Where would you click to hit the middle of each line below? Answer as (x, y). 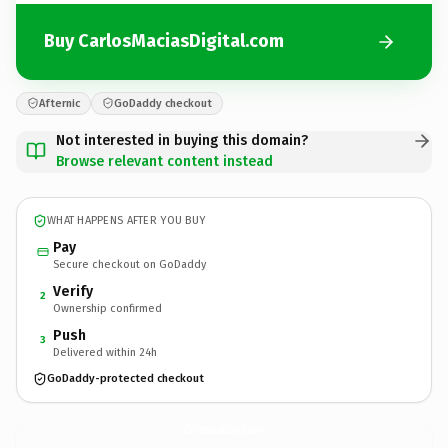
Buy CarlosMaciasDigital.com (164, 41)
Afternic (59, 103)
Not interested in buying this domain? (182, 140)
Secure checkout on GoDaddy (129, 264)
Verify (73, 291)
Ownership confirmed (107, 308)
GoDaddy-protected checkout (125, 378)
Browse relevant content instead (164, 161)
